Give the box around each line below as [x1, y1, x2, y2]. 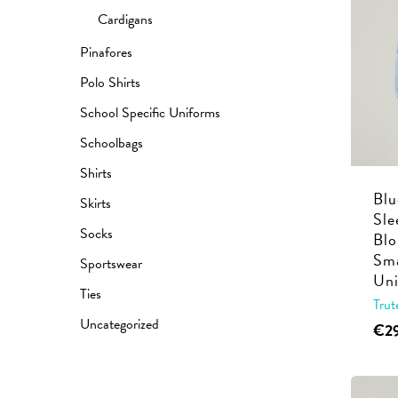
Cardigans [98, 9, 153, 30]
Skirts [80, 193, 111, 214]
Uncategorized [80, 314, 159, 335]
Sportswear [80, 253, 142, 275]
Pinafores [80, 42, 132, 63]
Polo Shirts [80, 72, 140, 93]
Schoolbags [80, 132, 143, 154]
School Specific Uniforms [80, 102, 220, 123]
